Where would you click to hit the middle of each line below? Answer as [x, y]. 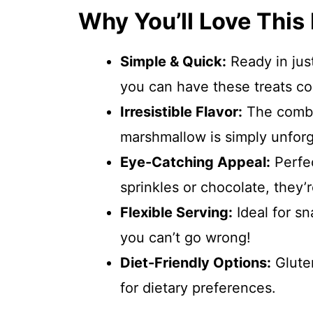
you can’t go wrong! [185, 238]
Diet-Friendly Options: [196, 263]
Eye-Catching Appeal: [195, 162]
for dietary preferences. [198, 288]
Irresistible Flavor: [181, 112]
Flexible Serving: [176, 212]
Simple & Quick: [173, 61]
